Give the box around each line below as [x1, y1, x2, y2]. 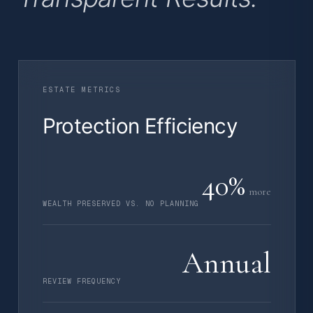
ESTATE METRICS [42, 85, 122, 95]
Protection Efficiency [42, 112, 238, 138]
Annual [182, 245, 271, 282]
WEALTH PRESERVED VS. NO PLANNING [42, 198, 200, 208]
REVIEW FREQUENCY [42, 277, 121, 286]
